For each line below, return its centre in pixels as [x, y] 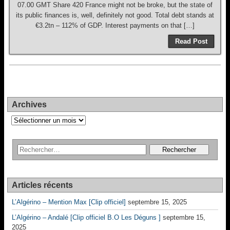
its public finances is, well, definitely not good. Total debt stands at [115, 15]
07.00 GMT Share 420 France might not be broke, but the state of [115, 5]
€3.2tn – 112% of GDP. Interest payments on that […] [115, 25]
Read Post [191, 41]
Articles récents [42, 185]
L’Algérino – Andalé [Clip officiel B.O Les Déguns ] [86, 217]
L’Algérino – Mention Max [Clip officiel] [69, 202]
